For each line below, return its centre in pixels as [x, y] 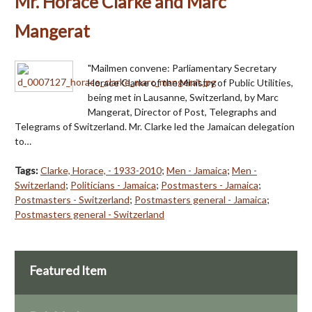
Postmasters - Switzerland [72, 200]
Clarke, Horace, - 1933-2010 [101, 171]
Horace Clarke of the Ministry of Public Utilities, [190, 83]
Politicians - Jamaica [113, 185]
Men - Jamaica [197, 171]
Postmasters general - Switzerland [89, 214]
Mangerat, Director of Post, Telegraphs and [182, 112]
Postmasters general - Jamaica [201, 200]
